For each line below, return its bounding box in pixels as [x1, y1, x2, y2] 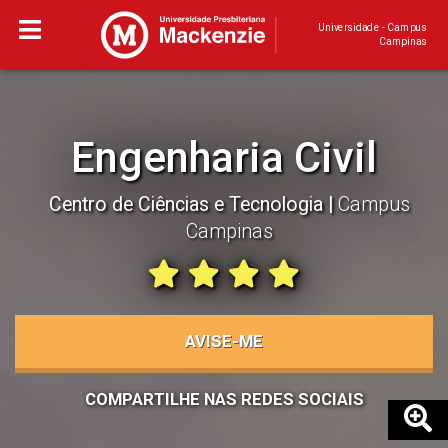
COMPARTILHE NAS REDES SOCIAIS [84, 389, 364, 409]
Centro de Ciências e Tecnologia [48, 193, 328, 216]
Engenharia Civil [71, 133, 377, 182]
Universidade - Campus [317, 21, 427, 34]
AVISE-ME [185, 331, 263, 351]
